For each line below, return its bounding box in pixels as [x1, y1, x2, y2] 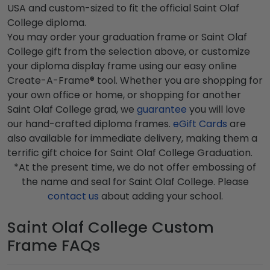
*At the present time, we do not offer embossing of [14, 160, 256, 174]
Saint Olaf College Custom [7, 216, 214, 238]
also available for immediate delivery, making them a [7, 131, 257, 145]
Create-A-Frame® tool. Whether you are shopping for [7, 73, 263, 87]
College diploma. [7, 15, 86, 30]
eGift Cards [173, 116, 227, 131]
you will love [187, 102, 245, 116]
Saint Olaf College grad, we [7, 102, 137, 116]
